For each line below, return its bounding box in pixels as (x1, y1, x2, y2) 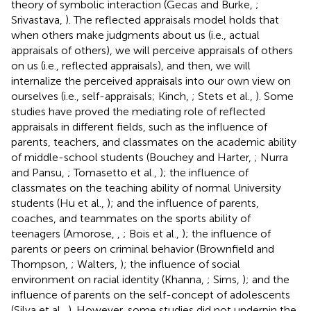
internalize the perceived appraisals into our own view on (11, 74, 291, 87)
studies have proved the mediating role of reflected (11, 104, 265, 118)
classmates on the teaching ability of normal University (11, 180, 281, 194)
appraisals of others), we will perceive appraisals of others (11, 43, 293, 57)
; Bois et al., (123, 226, 182, 240)
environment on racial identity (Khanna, (11, 272, 207, 286)
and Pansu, (11, 165, 67, 179)
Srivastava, (11, 12, 65, 26)
